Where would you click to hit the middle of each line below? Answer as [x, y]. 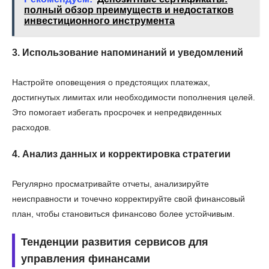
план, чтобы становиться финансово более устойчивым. [123, 213]
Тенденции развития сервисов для [115, 242]
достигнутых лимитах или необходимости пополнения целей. [134, 97]
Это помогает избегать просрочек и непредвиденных [117, 112]
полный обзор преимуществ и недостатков [129, 10]
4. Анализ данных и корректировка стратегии [121, 154]
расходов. [32, 127]
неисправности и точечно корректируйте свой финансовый [128, 198]
